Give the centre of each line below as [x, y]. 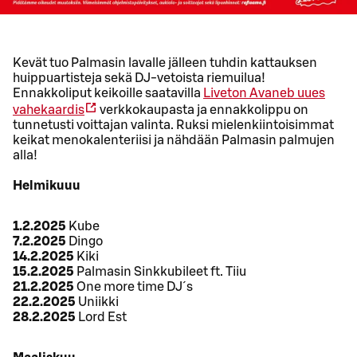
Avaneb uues [287, 94]
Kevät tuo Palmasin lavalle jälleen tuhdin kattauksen [165, 63]
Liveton [225, 94]
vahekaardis [49, 110]
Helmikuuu [47, 186]
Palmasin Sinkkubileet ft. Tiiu [160, 272]
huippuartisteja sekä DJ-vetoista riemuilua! [139, 78]
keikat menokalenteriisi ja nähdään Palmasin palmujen [174, 141]
